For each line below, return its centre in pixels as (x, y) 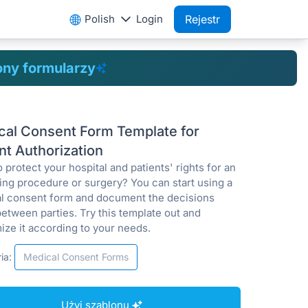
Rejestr (202, 19)
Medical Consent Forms (76, 257)
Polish (100, 19)
